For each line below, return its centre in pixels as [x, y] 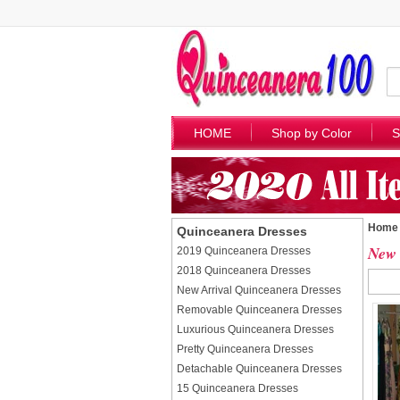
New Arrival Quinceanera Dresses [259, 290]
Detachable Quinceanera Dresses [259, 369]
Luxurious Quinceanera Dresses [255, 329]
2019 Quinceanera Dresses [244, 251]
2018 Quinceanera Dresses [244, 271]
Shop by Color [312, 133]
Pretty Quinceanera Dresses [245, 349]
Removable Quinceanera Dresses [259, 310]
